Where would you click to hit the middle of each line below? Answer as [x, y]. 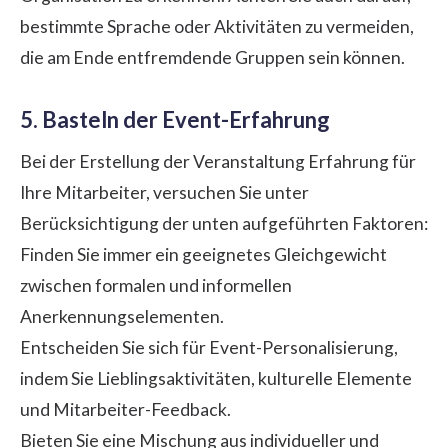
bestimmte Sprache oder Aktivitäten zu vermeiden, [217, 26]
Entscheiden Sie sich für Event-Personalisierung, [209, 347]
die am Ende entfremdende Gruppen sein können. [212, 57]
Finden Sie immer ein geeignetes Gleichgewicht [203, 254]
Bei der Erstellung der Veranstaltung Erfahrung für [218, 161]
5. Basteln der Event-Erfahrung [175, 119]
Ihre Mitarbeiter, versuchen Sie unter [164, 192]
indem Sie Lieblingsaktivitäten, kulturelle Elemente [216, 378]
